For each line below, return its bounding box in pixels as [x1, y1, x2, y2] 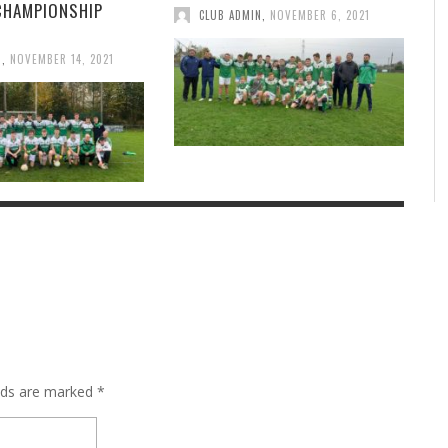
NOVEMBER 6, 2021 [269, 6, 370, 23]
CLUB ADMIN [198, 6, 262, 23]
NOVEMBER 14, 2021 [9, 50, 114, 67]
